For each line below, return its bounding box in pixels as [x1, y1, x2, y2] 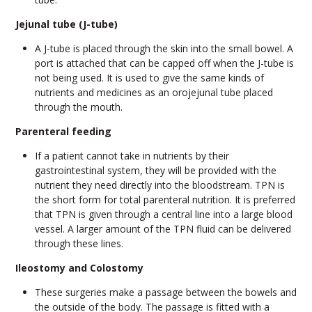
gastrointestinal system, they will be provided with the [34, 164, 276, 178]
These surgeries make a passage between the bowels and [34, 286, 297, 299]
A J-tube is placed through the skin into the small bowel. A [34, 42, 293, 56]
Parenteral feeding [15, 125, 111, 139]
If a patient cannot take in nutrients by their [34, 149, 229, 163]
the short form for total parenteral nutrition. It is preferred [34, 193, 295, 207]
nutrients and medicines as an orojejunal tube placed [34, 86, 273, 100]
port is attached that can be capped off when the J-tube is [34, 56, 294, 70]
